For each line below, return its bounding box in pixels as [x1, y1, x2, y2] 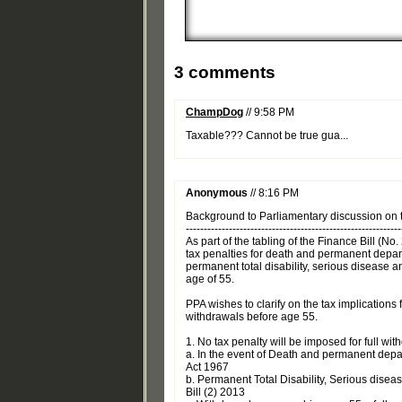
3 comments [174, 63, 275, 82]
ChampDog [186, 106, 243, 119]
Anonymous [186, 187, 248, 200]
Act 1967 [186, 361, 229, 374]
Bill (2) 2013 [186, 386, 245, 399]
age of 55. [186, 273, 234, 286]
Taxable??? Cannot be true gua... [186, 129, 348, 143]
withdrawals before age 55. [186, 310, 318, 324]
